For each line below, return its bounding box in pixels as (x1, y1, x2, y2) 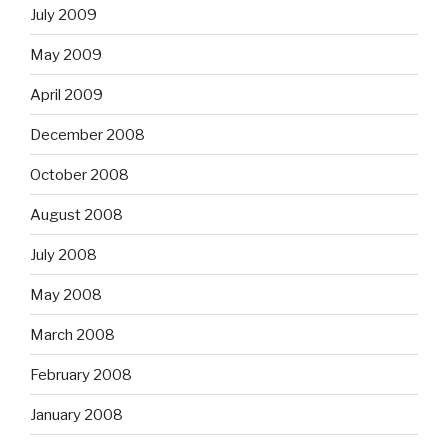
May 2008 (30, 285, 102, 304)
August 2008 (30, 205, 123, 224)
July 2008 (30, 245, 97, 264)
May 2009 (30, 45, 102, 64)
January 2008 (30, 405, 123, 424)
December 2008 (30, 125, 145, 144)
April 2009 (30, 85, 103, 104)
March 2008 (30, 325, 115, 344)
